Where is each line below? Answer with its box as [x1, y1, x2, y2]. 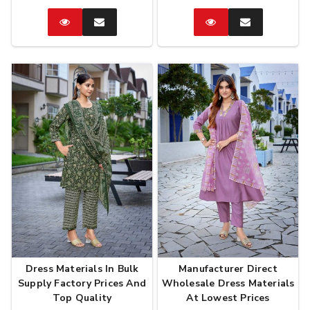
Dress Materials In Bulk [25, 262, 139, 276]
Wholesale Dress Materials [161, 277, 295, 291]
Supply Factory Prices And [18, 277, 146, 291]
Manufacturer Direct [179, 262, 277, 276]
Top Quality [52, 291, 112, 305]
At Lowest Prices [186, 291, 270, 305]
